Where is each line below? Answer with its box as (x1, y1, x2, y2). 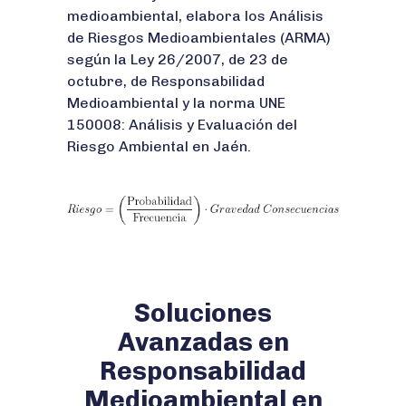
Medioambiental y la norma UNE (67, 94, 285, 112)
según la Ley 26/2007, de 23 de (67, 51, 288, 69)
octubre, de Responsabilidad (67, 72, 265, 91)
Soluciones (134, 297, 272, 328)
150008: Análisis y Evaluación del (67, 116, 297, 134)
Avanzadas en (117, 326, 289, 357)
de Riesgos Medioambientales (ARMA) (67, 29, 331, 47)
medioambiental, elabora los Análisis (67, 7, 324, 25)
